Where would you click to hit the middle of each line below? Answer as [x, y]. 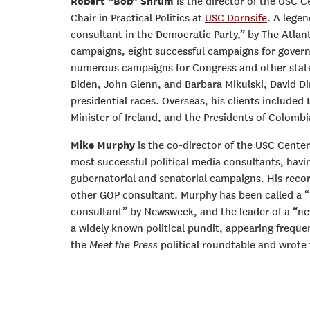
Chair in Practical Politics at [138, 18]
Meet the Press [124, 245]
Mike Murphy [103, 145]
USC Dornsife [236, 18]
